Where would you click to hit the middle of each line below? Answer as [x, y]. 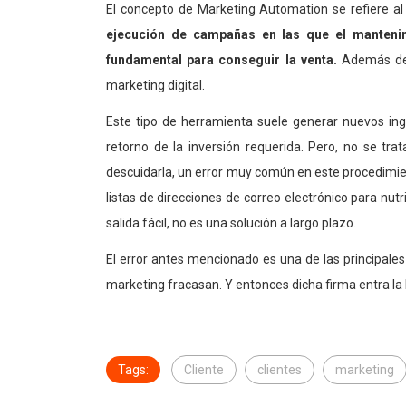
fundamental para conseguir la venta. [222, 60]
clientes [280, 370]
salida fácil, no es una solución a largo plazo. [231, 223]
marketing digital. [155, 86]
